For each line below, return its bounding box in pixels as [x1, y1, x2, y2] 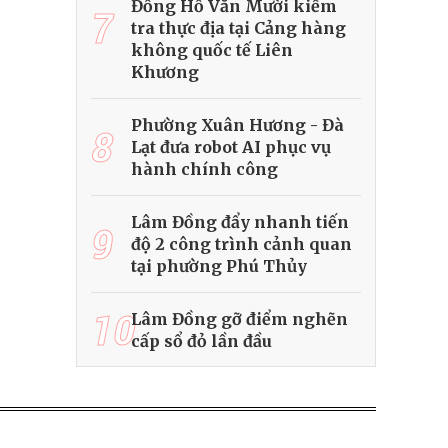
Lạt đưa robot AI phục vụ [131, 137, 331, 158]
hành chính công [131, 159, 278, 180]
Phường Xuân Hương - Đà [131, 115, 344, 136]
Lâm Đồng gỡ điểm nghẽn [131, 309, 348, 330]
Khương [131, 62, 199, 83]
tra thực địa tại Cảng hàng [131, 18, 346, 39]
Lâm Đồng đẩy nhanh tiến [131, 212, 349, 233]
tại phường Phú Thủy [131, 256, 307, 277]
